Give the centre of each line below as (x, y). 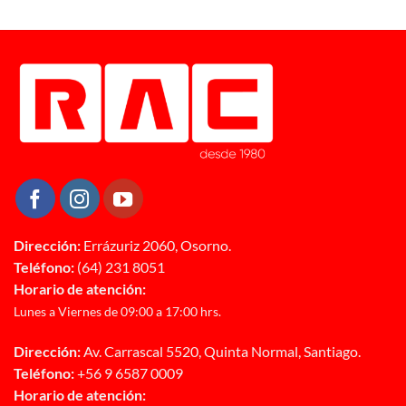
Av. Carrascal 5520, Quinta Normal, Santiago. (221, 351)
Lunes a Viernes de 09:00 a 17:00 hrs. (117, 312)
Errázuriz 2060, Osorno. (156, 246)
